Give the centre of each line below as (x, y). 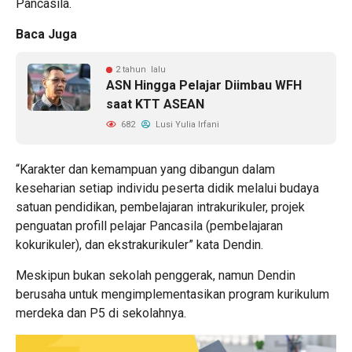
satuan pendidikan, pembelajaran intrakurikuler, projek (160, 207)
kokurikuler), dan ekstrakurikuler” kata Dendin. (139, 245)
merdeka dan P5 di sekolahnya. (101, 313)
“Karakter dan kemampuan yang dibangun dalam (145, 170)
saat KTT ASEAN (155, 104)
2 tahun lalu (141, 70)
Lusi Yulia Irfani (186, 125)
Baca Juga (46, 35)
